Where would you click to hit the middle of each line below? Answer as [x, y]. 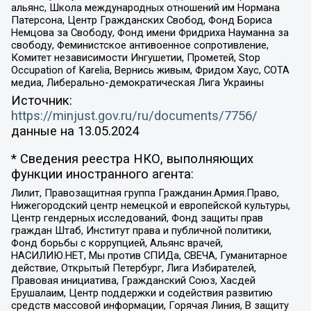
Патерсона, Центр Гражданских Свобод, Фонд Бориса [141, 20]
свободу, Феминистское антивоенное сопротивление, [140, 45]
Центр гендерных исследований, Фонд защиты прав [137, 218]
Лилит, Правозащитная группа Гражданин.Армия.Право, [145, 193]
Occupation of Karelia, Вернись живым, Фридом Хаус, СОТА [150, 70]
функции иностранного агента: [102, 175]
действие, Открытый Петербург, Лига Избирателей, [133, 268]
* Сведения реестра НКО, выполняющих [132, 159]
